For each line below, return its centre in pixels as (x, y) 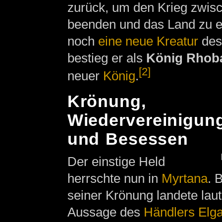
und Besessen (128, 139)
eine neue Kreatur (148, 41)
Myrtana (184, 179)
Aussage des (105, 212)
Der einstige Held (116, 162)
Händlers (169, 212)
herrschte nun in (114, 179)
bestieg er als (107, 58)
